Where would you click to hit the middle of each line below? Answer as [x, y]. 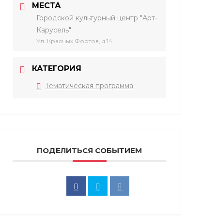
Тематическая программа [89, 86]
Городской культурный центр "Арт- [97, 18]
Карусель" [54, 30]
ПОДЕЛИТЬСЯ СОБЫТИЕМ [90, 150]
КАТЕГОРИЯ [57, 69]
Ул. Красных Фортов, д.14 [75, 41]
